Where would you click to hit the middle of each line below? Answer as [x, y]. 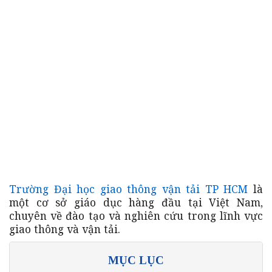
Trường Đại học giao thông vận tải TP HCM [129, 189]
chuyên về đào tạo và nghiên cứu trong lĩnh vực [136, 215]
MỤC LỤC [136, 260]
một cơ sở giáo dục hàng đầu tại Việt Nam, [136, 202]
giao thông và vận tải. [65, 229]
